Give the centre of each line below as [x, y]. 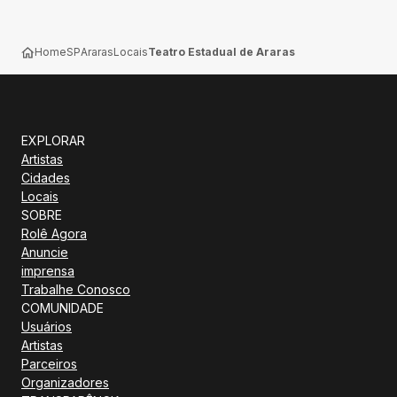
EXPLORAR [53, 140]
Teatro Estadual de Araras [222, 52]
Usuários [47, 327]
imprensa [48, 271]
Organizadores [65, 382]
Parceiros [49, 364]
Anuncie [45, 252]
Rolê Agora [54, 234]
